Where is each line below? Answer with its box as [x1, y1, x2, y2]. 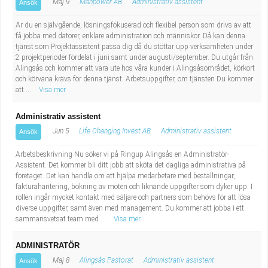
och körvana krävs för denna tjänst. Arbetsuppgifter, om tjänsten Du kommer [16, 75, 253, 83]
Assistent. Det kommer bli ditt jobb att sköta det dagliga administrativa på [16, 161, 246, 169]
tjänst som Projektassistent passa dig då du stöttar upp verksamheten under [16, 42, 253, 51]
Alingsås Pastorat [80, 256, 133, 264]
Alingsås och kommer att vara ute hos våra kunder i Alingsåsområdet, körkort [16, 64, 255, 72]
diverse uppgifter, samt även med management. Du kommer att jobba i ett [16, 204, 244, 212]
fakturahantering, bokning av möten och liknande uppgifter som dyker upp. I [16, 182, 252, 191]
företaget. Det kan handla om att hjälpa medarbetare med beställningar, [16, 172, 235, 180]
